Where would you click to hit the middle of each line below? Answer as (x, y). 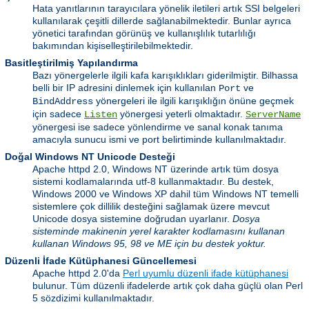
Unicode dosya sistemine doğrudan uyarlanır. (132, 219)
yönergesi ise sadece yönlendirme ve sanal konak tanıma (158, 127)
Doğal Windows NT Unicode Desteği (90, 157)
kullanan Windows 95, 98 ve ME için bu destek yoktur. (149, 244)
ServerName (273, 115)
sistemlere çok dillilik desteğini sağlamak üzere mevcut (151, 207)
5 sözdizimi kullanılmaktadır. (93, 298)
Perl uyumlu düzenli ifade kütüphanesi (206, 273)
